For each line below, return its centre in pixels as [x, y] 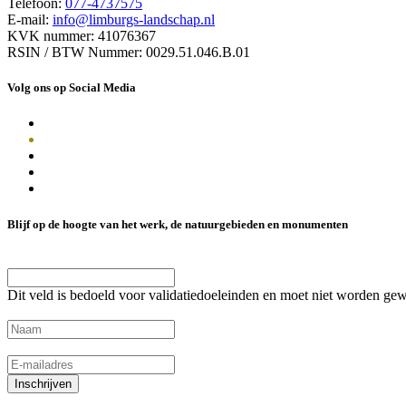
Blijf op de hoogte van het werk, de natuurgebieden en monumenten [178, 224]
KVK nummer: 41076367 [82, 36]
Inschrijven [43, 383]
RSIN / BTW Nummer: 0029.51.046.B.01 [129, 53]
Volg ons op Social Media [72, 88]
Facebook [35, 259]
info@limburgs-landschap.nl [134, 20]
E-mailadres [41, 346]
